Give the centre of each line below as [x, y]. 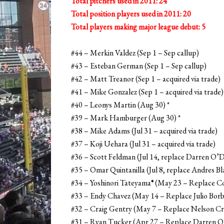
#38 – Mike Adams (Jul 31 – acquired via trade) [144, 131]
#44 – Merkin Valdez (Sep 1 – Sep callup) [135, 53]
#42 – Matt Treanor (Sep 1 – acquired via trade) [146, 79]
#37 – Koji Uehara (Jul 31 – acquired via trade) [143, 144]
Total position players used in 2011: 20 [131, 14]
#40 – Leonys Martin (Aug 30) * [120, 105]
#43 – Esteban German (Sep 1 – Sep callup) [139, 66]
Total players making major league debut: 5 [138, 27]
